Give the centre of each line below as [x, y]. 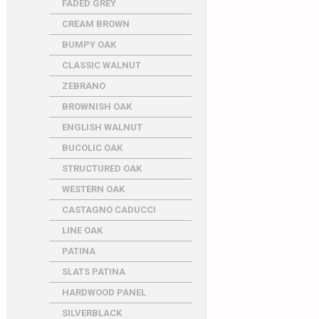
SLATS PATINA [93, 272]
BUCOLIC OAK [92, 148]
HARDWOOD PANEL [104, 292]
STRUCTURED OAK [101, 168]
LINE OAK [82, 230]
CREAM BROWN [95, 24]
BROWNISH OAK [96, 106]
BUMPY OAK [89, 45]
